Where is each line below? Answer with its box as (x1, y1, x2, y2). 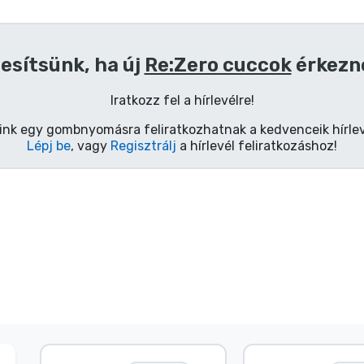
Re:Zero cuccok (144, 53, 292, 76)
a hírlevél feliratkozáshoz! (176, 137, 337, 154)
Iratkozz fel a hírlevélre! (110, 92, 254, 108)
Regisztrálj (110, 137, 176, 154)
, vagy (71, 137, 110, 154)
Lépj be (27, 137, 71, 154)
